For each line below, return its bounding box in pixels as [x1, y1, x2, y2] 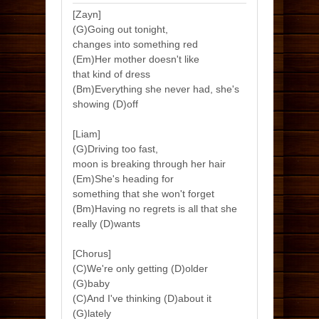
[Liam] [73, 128, 100, 140]
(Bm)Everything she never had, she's [73, 83, 239, 95]
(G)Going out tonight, [73, 23, 168, 35]
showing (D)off [73, 98, 138, 110]
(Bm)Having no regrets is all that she [73, 203, 237, 214]
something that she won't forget [73, 188, 214, 199]
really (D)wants [73, 218, 140, 229]
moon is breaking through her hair [73, 158, 226, 169]
